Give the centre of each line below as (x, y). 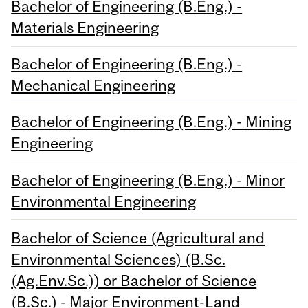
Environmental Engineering (104, 201)
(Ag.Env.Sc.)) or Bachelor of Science (134, 280)
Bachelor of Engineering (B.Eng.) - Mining (152, 122)
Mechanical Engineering (93, 86)
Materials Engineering (85, 27)
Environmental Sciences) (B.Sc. (119, 259)
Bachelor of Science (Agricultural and (138, 238)
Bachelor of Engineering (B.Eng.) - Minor (148, 180)
